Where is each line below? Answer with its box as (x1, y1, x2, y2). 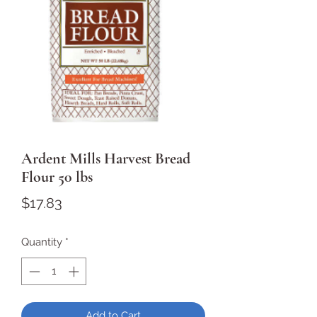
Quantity (21, 236, 62, 248)
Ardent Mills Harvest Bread (21, 149, 190, 168)
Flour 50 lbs (21, 168, 93, 186)
